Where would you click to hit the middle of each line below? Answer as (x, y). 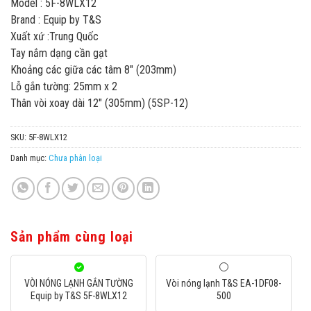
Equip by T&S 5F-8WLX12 (78, 296)
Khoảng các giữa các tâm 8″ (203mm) (93, 70)
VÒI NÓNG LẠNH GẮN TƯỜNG (78, 283)
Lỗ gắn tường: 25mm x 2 (64, 87)
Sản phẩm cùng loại (72, 237)
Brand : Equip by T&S (56, 20)
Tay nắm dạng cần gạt (59, 53)
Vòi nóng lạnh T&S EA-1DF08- (224, 283)
